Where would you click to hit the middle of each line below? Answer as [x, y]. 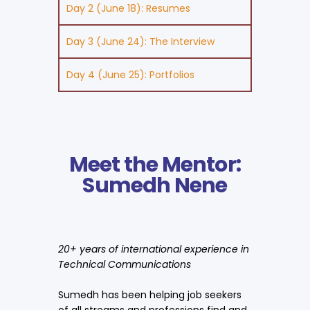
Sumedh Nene [155, 185]
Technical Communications [125, 264]
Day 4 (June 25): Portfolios [130, 74]
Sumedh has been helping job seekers [150, 294]
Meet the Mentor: [155, 164]
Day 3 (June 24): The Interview [140, 41]
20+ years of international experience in [154, 249]
